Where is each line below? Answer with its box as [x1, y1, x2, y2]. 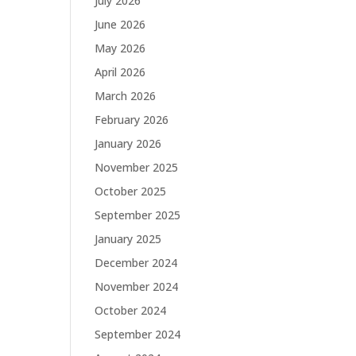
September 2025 [95, 207, 181, 223]
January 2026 [95, 136, 162, 152]
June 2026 [95, 17, 146, 33]
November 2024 [95, 279, 179, 295]
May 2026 [95, 41, 146, 56]
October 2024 [95, 303, 167, 319]
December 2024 [95, 255, 178, 271]
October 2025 [95, 184, 167, 199]
